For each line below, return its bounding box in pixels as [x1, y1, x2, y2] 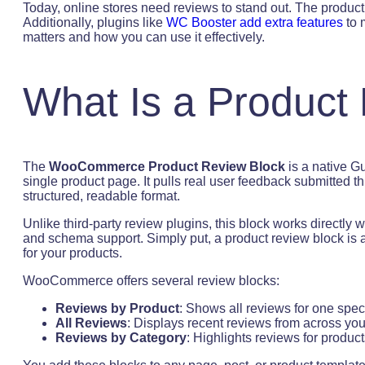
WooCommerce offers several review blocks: [23, 273, 279, 288]
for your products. [23, 245, 122, 260]
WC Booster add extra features [166, 15, 343, 29]
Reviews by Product [55, 301, 179, 315]
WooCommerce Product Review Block [49, 159, 285, 174]
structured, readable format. [23, 188, 180, 203]
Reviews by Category [55, 330, 187, 345]
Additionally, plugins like [23, 15, 166, 29]
